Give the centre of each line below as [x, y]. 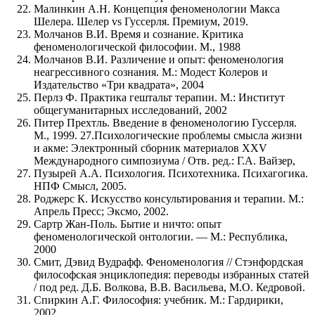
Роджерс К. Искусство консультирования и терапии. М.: [169, 198]
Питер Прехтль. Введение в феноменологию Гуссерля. [165, 122]
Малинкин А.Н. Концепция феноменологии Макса [157, 8]
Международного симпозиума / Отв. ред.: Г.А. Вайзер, [165, 160]
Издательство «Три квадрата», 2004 [119, 84]
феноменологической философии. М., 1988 [137, 46]
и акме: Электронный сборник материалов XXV [150, 148]
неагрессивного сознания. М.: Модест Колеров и [151, 72]
